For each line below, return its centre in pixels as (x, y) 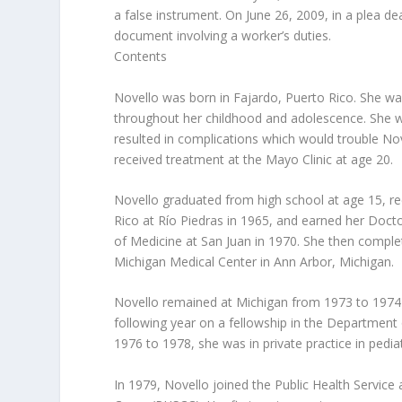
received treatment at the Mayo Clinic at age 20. (254, 159)
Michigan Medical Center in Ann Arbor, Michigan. (254, 262)
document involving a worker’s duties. (223, 36)
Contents (141, 57)
